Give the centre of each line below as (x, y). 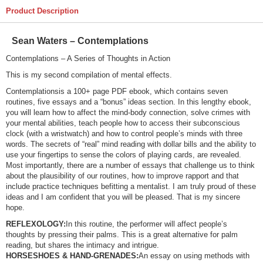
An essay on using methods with (194, 255)
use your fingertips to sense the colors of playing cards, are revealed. (124, 154)
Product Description (42, 11)
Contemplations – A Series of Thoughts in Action (88, 58)
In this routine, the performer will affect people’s (146, 224)
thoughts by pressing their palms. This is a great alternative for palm (122, 234)
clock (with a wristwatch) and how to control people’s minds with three (124, 133)
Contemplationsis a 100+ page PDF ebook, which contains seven (117, 91)
